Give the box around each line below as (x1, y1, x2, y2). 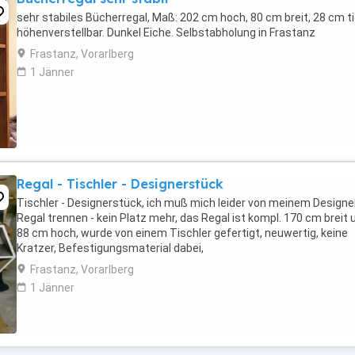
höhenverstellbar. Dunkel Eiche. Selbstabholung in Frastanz (17, 26, 315, 39)
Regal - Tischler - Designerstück (17, 176, 223, 192)
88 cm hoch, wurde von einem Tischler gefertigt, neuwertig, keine (17, 227, 348, 239)
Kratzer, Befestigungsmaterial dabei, (17, 242, 204, 254)
